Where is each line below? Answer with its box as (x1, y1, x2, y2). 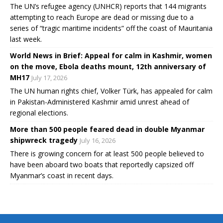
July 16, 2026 (80, 136, 115, 145)
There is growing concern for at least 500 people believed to (10, 149, 204, 159)
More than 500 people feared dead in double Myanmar (10, 124, 205, 134)
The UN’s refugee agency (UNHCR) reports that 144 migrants (10, 1, 207, 11)
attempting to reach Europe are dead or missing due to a (10, 12, 194, 22)
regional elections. (10, 108, 68, 118)
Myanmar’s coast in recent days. (10, 171, 113, 181)
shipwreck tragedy (10, 135, 78, 145)
